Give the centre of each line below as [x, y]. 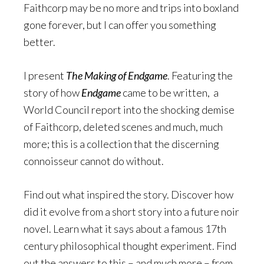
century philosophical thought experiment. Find [130, 246]
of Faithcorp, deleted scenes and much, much [123, 127]
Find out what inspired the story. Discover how [128, 194]
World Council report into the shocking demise [129, 110]
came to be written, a [170, 93]
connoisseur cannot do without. [94, 161]
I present [45, 75]
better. [39, 42]
